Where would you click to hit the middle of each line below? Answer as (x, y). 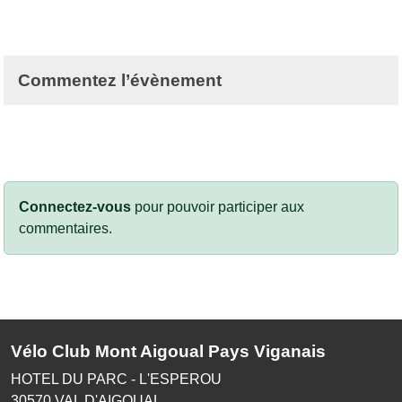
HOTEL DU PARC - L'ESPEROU (116, 379)
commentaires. (66, 228)
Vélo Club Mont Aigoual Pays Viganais (168, 351)
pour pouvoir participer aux (218, 206)
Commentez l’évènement (120, 80)
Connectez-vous (75, 206)
